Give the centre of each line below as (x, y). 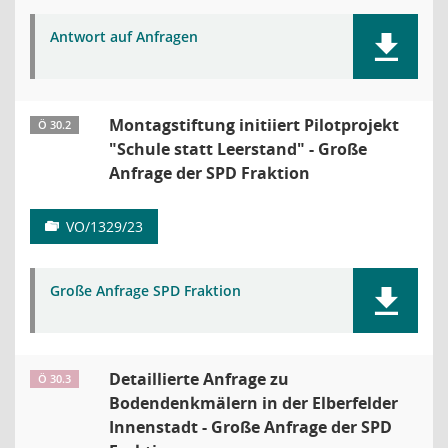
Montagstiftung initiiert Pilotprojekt (254, 125)
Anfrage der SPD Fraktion (209, 173)
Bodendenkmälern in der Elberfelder (253, 403)
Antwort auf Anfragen (124, 36)
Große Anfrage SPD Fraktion (145, 290)
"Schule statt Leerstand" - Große (238, 149)
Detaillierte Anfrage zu (199, 379)
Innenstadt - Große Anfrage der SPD (250, 427)
